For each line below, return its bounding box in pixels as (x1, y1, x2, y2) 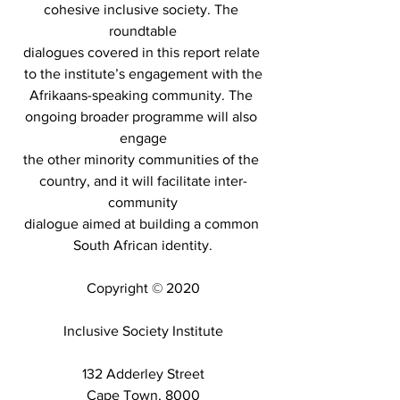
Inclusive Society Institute (62, 323, 223, 339)
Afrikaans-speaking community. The (29, 87, 256, 104)
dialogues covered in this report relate (22, 45, 263, 61)
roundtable (109, 23, 177, 39)
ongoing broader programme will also (25, 109, 261, 125)
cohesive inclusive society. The (44, 2, 242, 18)
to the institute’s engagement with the (23, 66, 262, 82)
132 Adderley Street (81, 366, 204, 382)
